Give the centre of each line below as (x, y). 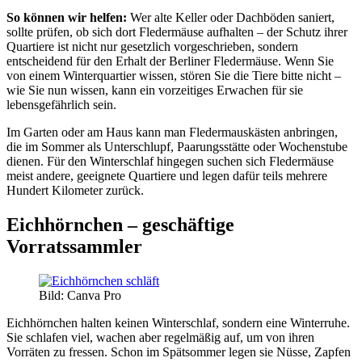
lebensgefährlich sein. (61, 105)
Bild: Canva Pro (80, 296)
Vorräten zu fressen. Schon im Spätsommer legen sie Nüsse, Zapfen (179, 352)
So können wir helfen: (68, 18)
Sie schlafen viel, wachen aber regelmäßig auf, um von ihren (160, 338)
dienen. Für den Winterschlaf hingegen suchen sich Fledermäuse (170, 162)
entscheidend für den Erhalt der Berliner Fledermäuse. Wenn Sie (170, 61)
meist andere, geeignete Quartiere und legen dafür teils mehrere (167, 176)
